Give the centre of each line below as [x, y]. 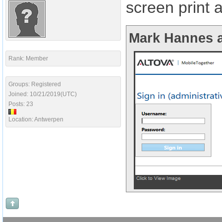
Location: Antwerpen [36, 119]
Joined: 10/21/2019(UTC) [43, 94]
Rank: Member [28, 58]
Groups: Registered [35, 84]
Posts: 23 [21, 104]
